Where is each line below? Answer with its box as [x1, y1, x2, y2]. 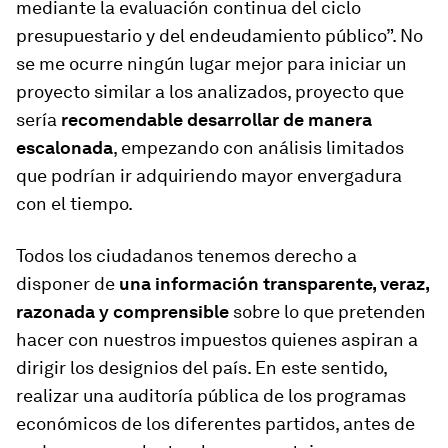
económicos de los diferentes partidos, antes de [16, 412, 415, 434]
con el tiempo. [16, 192, 133, 214]
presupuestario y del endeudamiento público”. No [16, 24, 423, 46]
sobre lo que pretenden [229, 300, 426, 322]
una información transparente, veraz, [119, 272, 429, 294]
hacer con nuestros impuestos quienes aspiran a [16, 328, 418, 350]
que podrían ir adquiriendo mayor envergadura [16, 164, 402, 186]
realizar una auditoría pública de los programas [16, 384, 406, 406]
